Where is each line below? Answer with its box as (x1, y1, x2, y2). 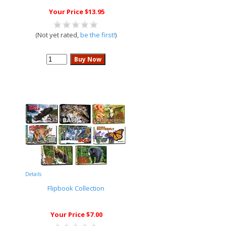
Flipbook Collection (47, 184, 104, 193)
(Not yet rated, (35, 30, 80, 39)
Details (25, 171, 41, 178)
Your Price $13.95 (48, 7, 104, 16)
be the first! (80, 30, 115, 39)
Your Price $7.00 (50, 210, 102, 219)
